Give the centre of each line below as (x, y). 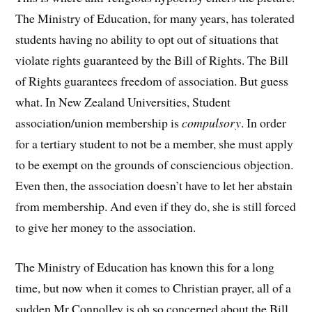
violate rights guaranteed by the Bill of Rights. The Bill (152, 60)
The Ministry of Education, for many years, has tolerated (155, 18)
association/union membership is (99, 123)
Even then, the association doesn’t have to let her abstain (154, 186)
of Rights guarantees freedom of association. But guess (152, 81)
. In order (264, 123)
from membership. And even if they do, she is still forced (156, 206)
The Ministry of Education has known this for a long (145, 267)
